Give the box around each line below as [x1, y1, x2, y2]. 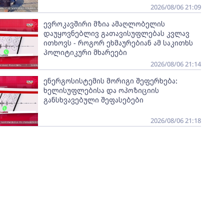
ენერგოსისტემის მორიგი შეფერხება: [43, 76, 177, 85]
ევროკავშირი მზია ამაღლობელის [43, 19, 165, 28]
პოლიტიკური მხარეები [43, 47, 127, 57]
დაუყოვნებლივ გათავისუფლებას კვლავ [43, 28, 189, 38]
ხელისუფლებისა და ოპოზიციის [43, 85, 159, 95]
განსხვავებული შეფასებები [43, 95, 143, 104]
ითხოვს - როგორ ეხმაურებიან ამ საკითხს [43, 38, 193, 47]
